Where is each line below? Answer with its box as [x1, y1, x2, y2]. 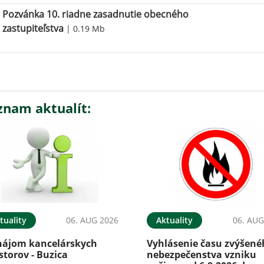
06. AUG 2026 [66, 214, 119, 226]
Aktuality [156, 214, 193, 226]
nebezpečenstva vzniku [147, 247, 257, 261]
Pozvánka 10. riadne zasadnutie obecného [2, 8, 189, 21]
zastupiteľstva [2, 22, 64, 35]
